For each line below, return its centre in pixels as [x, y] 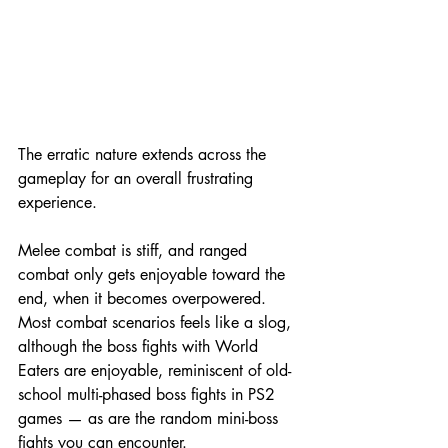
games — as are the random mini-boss [150, 418]
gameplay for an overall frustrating [138, 178]
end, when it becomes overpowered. [144, 298]
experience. [57, 202]
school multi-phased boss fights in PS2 [149, 394]
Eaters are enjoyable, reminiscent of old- [154, 370]
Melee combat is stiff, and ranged [135, 250]
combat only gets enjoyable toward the [154, 274]
